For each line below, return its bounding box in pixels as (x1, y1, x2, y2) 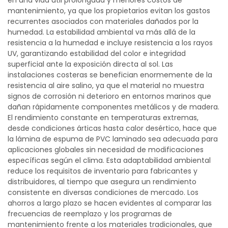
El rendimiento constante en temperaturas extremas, (8, 112, 198, 123)
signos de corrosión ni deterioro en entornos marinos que (8, 91, 211, 101)
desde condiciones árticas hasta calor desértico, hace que (8, 123, 217, 133)
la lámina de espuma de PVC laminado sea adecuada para (8, 134, 218, 144)
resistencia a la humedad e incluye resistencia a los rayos (8, 38, 213, 48)
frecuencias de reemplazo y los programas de (8, 209, 172, 219)
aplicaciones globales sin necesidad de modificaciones (8, 145, 204, 155)
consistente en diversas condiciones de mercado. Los (8, 187, 198, 197)
